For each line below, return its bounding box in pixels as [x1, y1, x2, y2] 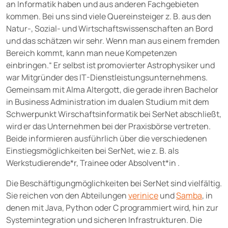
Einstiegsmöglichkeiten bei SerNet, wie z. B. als [6, 145, 179, 156]
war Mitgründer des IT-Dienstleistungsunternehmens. [6, 72, 208, 83]
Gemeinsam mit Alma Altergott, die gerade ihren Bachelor [6, 84, 218, 95]
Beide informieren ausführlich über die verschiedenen [6, 133, 207, 144]
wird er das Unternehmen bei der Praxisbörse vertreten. [6, 121, 211, 132]
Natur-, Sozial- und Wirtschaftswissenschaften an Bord [6, 23, 213, 34]
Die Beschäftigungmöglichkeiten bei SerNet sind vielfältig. [6, 178, 222, 189]
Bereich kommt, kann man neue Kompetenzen [6, 47, 177, 59]
